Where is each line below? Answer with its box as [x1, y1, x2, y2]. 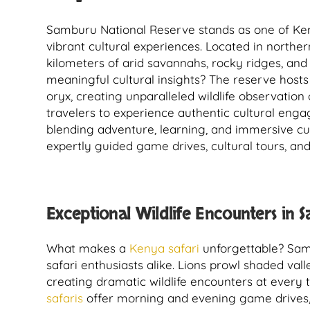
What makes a [46, 241, 129, 255]
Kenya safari [129, 241, 199, 255]
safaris [46, 291, 83, 305]
